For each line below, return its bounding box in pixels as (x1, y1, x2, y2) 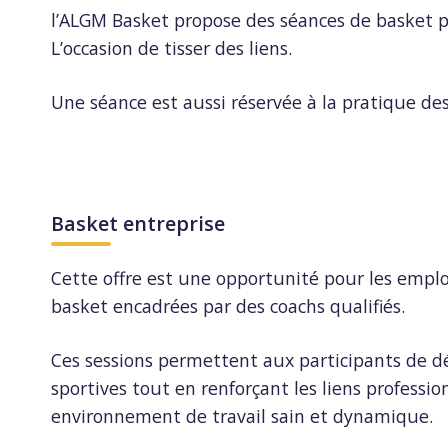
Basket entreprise (51, 210, 226, 238)
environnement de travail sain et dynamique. (51, 404, 434, 429)
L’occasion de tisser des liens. (51, 35, 293, 60)
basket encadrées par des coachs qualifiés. (51, 293, 406, 318)
